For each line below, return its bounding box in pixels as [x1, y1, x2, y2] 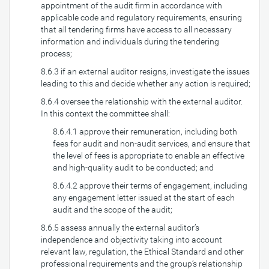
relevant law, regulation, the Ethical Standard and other [41, 247, 244, 256]
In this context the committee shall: [41, 109, 170, 118]
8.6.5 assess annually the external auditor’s [41, 223, 199, 232]
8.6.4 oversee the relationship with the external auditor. [41, 97, 243, 106]
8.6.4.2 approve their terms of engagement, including [53, 181, 247, 190]
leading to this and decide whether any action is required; [41, 79, 250, 88]
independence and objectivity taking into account [41, 235, 222, 244]
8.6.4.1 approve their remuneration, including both [53, 127, 237, 136]
